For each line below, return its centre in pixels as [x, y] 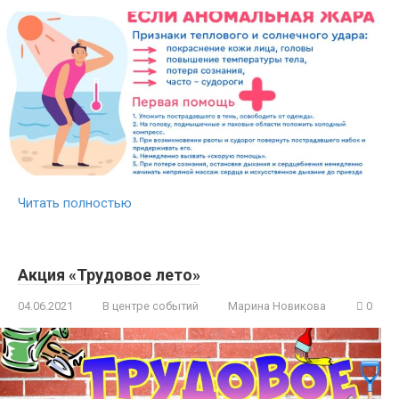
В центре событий [151, 305]
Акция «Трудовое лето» [109, 274]
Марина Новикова [277, 305]
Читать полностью [75, 203]
